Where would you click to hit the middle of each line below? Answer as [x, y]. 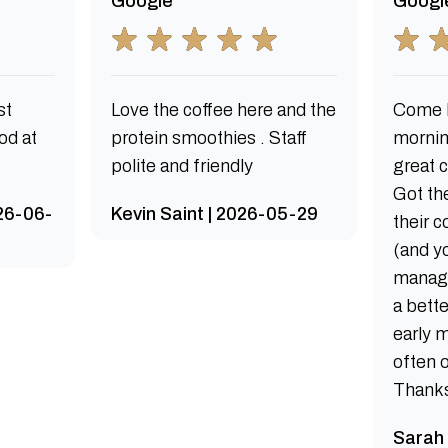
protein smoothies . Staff [208, 138]
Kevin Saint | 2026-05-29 [214, 214]
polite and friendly [181, 166]
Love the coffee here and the [223, 110]
